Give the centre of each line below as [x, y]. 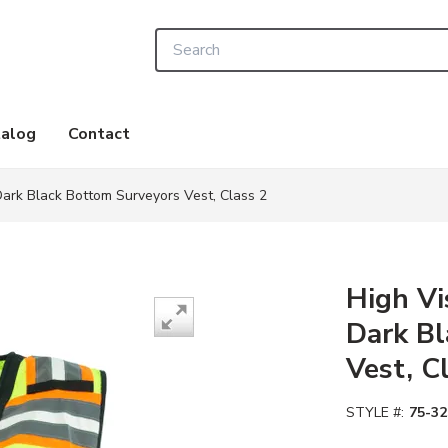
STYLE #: [375, 412]
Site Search [194, 39]
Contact [99, 134]
